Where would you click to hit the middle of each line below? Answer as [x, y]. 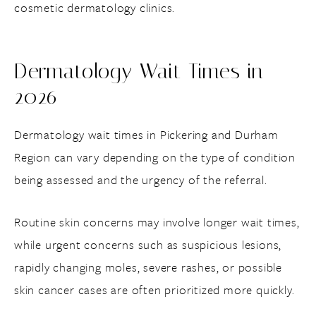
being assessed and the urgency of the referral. [141, 180]
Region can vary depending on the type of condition [155, 157]
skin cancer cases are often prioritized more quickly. [154, 290]
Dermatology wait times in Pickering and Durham [146, 134]
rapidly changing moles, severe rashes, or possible [148, 267]
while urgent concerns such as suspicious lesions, [148, 244]
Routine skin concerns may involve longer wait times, [157, 222]
